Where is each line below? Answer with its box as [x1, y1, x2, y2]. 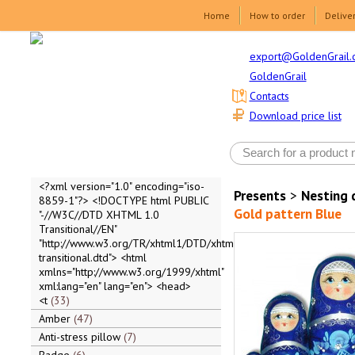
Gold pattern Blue [233, 204, 342, 223]
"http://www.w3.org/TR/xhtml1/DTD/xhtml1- [38, 236, 247, 250]
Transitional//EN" [38, 222, 116, 236]
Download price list [249, 109, 342, 124]
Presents [233, 186, 286, 204]
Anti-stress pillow [38, 330, 124, 344]
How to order [250, 10, 305, 21]
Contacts [249, 89, 289, 104]
